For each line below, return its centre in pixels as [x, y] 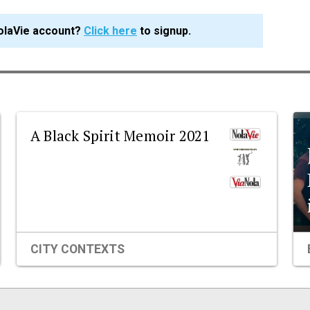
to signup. [164, 31]
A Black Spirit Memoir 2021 [120, 136]
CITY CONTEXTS [77, 249]
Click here [110, 31]
